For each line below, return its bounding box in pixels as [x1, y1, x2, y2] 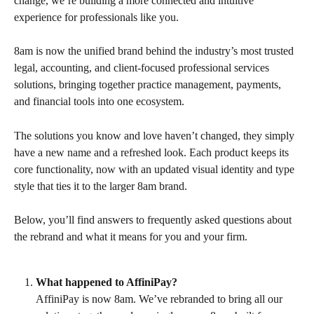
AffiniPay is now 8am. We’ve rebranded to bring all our [36, 293, 285, 306]
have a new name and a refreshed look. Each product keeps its [14, 146, 292, 158]
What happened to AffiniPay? [36, 275, 177, 288]
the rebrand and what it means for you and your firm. [14, 231, 247, 243]
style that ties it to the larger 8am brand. [14, 179, 187, 192]
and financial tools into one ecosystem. [14, 95, 184, 108]
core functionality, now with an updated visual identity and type [14, 163, 297, 175]
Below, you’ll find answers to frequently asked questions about [14, 214, 294, 226]
